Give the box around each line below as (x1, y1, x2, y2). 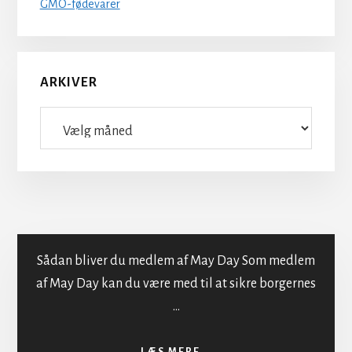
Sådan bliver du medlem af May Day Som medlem (37, 254, 315, 269)
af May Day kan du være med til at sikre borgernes (36, 277, 316, 291)
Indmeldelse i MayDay (71, 313, 281, 343)
